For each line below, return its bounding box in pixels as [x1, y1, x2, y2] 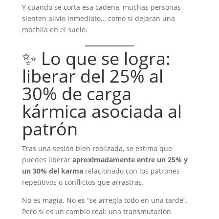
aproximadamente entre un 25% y [72, 155, 188, 164]
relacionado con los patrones [83, 166, 180, 175]
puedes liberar [22, 155, 72, 164]
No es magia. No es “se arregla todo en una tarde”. [22, 196, 188, 205]
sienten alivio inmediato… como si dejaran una [22, 14, 175, 23]
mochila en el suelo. [22, 25, 88, 34]
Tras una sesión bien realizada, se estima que [22, 144, 172, 153]
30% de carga [22, 82, 131, 106]
